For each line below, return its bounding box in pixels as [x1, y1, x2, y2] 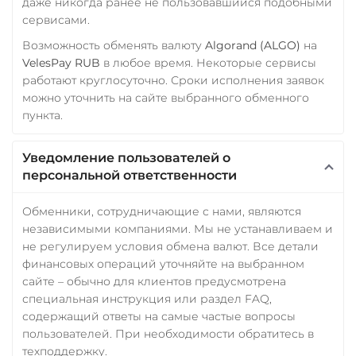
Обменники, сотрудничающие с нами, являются [22, 203, 301, 219]
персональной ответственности [22, 167, 237, 183]
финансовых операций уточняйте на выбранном [22, 256, 304, 271]
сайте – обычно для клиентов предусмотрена [22, 273, 286, 288]
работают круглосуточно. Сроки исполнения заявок [22, 72, 324, 87]
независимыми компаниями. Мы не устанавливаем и [22, 221, 333, 236]
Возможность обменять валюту [22, 37, 205, 52]
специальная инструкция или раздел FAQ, [22, 291, 272, 306]
